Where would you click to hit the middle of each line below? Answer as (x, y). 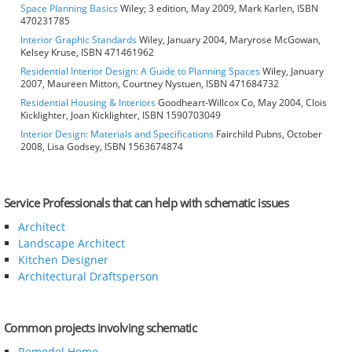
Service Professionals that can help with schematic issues (146, 203)
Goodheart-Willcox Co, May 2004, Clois (241, 103)
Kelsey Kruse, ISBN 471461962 (87, 53)
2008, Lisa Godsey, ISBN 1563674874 (102, 147)
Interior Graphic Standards (79, 40)
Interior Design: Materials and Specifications (117, 134)
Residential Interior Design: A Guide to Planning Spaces (140, 71)
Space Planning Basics (69, 9)
